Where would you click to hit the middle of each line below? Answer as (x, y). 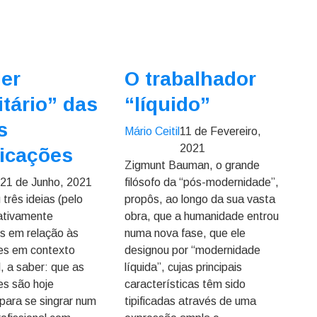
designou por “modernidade (192, 250)
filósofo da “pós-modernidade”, (201, 182)
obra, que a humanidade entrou (201, 216)
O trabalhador (190, 79)
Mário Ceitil (152, 131)
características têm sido (185, 284)
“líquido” (167, 104)
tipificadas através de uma (190, 301)
